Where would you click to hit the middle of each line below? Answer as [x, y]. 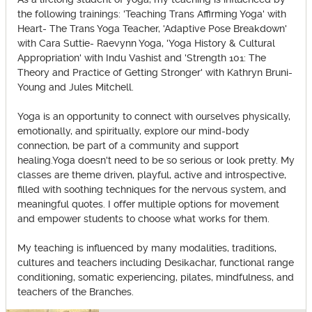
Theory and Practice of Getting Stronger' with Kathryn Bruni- [155, 72]
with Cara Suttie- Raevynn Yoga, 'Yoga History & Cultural [146, 43]
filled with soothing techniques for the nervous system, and [152, 189]
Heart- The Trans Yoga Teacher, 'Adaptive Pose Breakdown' [152, 29]
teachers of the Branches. [76, 292]
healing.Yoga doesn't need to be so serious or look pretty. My [156, 160]
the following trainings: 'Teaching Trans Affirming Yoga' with [152, 14]
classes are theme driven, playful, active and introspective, [152, 175]
